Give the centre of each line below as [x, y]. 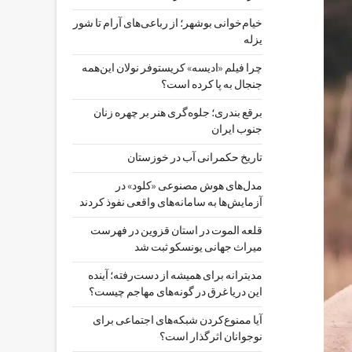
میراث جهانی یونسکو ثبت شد [198, 247]
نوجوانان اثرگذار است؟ [211, 337]
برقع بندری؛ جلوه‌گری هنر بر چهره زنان [178, 113]
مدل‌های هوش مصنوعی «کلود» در [189, 186]
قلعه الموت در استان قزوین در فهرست [176, 231]
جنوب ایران [237, 130]
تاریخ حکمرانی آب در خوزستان [195, 158]
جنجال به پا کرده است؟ [212, 85]
